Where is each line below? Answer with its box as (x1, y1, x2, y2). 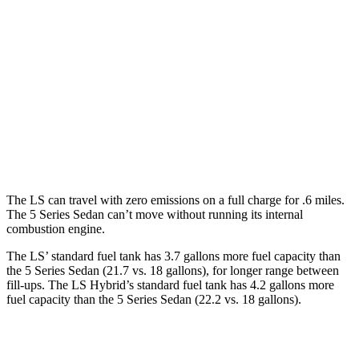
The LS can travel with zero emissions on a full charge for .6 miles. (6, 192, 345, 207)
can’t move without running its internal (104, 207, 303, 221)
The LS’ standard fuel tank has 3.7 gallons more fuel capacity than (6, 248, 341, 263)
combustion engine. (6, 221, 105, 236)
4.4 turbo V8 (139, 142, 194, 154)
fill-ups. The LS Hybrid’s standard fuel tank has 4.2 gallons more (6, 277, 334, 292)
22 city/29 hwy (227, 31, 292, 43)
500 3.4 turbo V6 (130, 68, 204, 80)
